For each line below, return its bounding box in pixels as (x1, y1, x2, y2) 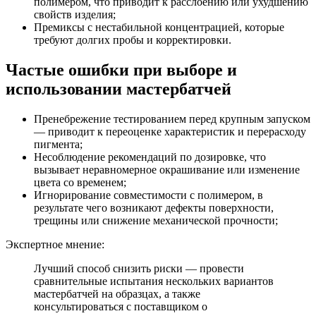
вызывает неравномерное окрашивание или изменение (34, 163, 300, 176)
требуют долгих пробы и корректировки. (34, 33, 231, 46)
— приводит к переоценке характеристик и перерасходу (34, 125, 306, 138)
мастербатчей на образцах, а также (34, 287, 200, 300)
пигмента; (34, 138, 83, 150)
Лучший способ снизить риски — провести (34, 262, 244, 274)
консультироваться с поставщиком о (34, 300, 207, 312)
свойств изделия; (34, 8, 116, 20)
